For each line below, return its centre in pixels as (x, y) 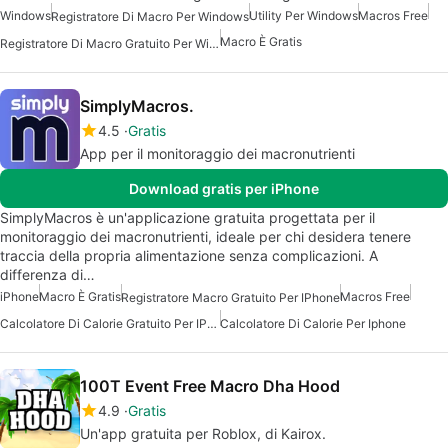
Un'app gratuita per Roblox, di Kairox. (203, 434)
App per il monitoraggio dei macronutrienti (217, 153)
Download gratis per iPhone (224, 188)
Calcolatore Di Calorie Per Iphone (313, 324)
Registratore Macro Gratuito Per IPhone (230, 297)
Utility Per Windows (303, 16)
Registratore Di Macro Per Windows (150, 17)
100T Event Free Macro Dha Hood (210, 386)
